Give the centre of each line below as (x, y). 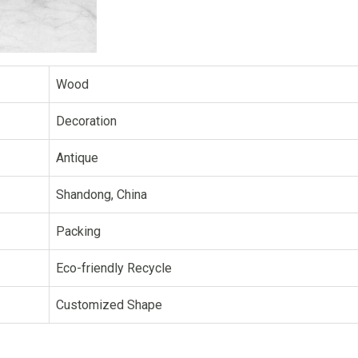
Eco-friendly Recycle (114, 268)
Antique (77, 157)
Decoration (86, 121)
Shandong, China (101, 194)
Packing (78, 231)
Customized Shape (109, 304)
